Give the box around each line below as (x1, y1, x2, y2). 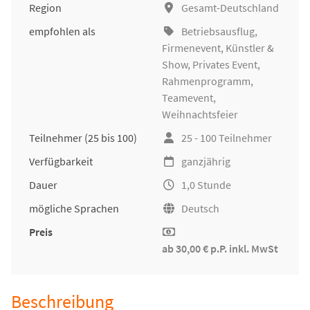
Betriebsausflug (181, 24, 255, 39)
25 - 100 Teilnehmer (181, 131, 272, 145)
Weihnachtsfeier (162, 107, 238, 122)
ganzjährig (181, 154, 230, 169)
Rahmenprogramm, (162, 74, 253, 89)
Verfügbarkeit (29, 154, 93, 169)
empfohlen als (29, 24, 95, 39)
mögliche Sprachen (29, 201, 119, 216)
